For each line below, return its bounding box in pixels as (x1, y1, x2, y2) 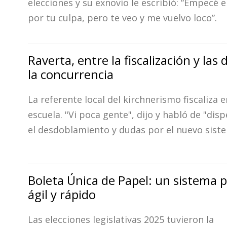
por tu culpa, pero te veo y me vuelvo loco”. (28, 12, 217, 24)
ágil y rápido (28, 186, 96, 203)
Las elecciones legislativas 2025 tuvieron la (28, 213, 214, 225)
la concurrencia (28, 66, 113, 83)
